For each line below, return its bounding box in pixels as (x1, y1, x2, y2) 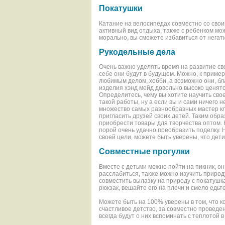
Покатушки (99, 4, 143, 13)
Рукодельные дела (99, 47, 175, 56)
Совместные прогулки (99, 147, 190, 156)
